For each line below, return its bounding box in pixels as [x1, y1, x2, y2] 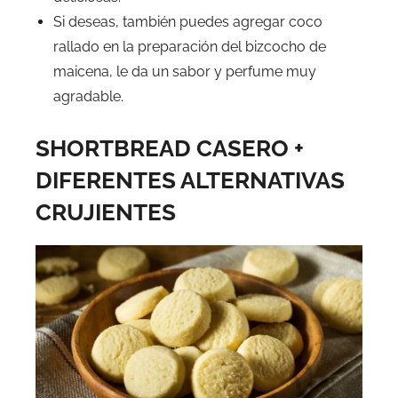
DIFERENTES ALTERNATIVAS [36, 166, 345, 194]
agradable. [53, 87, 123, 105]
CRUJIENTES [36, 198, 176, 226]
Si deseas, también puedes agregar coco [53, 12, 322, 30]
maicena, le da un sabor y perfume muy [53, 62, 316, 80]
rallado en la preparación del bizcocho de [53, 37, 326, 55]
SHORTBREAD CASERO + [36, 134, 304, 162]
